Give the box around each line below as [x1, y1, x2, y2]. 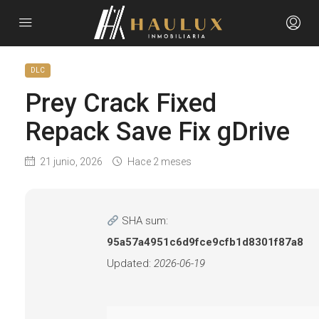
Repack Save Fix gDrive [25, 117, 290, 147]
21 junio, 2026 [38, 156, 103, 167]
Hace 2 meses [125, 156, 192, 167]
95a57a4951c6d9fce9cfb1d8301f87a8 [107, 236, 303, 249]
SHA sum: [119, 214, 169, 227]
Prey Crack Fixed [25, 88, 216, 118]
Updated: [107, 257, 154, 270]
